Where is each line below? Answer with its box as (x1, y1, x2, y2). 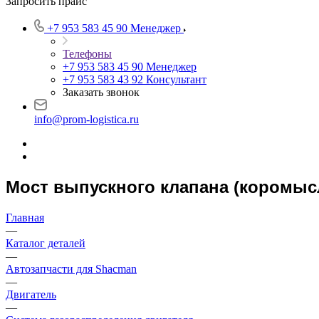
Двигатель (6, 288, 56, 300)
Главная (6, 211, 44, 224)
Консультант (146, 73, 206, 85)
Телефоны (63, 48, 112, 60)
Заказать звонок (63, 86, 140, 98)
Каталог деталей (6, 236, 85, 249)
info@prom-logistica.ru (34, 113, 139, 125)
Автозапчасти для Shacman (6, 262, 137, 275)
